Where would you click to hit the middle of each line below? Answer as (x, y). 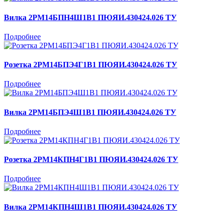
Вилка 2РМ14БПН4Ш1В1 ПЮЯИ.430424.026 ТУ (90, 17)
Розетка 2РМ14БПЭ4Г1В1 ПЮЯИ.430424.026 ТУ (91, 65)
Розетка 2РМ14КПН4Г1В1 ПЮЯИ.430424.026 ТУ (91, 160)
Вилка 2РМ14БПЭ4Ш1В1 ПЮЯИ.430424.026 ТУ (90, 112)
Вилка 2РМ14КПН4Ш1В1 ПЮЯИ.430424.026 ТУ (91, 207)
